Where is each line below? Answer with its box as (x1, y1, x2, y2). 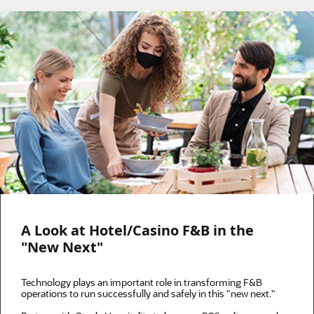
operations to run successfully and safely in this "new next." (21, 287, 275, 301)
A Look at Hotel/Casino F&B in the (21, 221, 254, 240)
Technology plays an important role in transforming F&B (21, 275, 262, 289)
